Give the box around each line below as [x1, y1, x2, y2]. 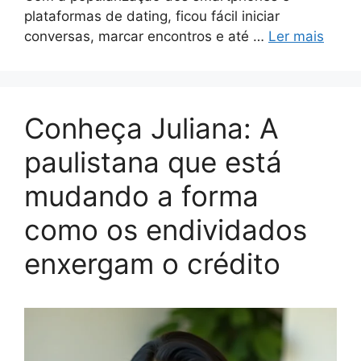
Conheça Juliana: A [24, 110, 279, 145]
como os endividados [24, 212, 307, 247]
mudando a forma [24, 178, 259, 213]
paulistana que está [24, 144, 282, 179]
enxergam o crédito [24, 246, 280, 280]
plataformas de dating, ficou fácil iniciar [24, 7, 280, 24]
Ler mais [268, 27, 324, 44]
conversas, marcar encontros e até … [24, 27, 268, 44]
